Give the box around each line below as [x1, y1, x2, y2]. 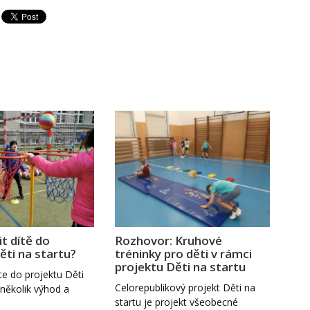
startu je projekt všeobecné [115, 295, 239, 309]
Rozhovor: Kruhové [115, 232, 223, 248]
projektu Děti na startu [115, 258, 246, 275]
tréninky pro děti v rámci [115, 245, 253, 262]
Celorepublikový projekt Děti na [115, 280, 256, 294]
